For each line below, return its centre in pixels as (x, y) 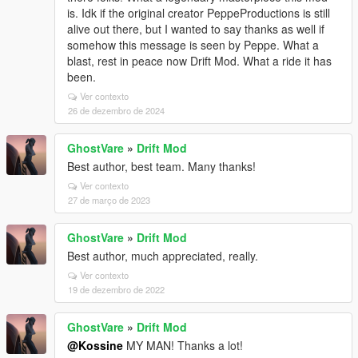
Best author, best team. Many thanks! (161, 166)
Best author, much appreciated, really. (163, 256)
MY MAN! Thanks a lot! (183, 345)
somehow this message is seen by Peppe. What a (193, 45)
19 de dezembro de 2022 (116, 289)
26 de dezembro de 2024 (116, 110)
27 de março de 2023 (109, 200)
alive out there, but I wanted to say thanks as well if (196, 29)
